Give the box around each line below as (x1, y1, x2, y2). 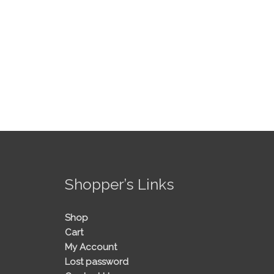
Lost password (65, 256, 128, 268)
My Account (65, 242, 117, 253)
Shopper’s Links (65, 175, 174, 193)
